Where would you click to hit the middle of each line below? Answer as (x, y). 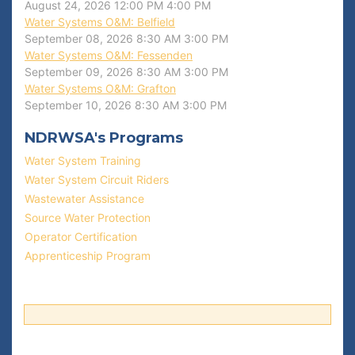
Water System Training (83, 160)
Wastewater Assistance (84, 198)
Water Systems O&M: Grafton (100, 88)
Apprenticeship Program (88, 256)
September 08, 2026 (79, 38)
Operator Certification (81, 237)
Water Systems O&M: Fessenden (109, 55)
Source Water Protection (88, 218)
